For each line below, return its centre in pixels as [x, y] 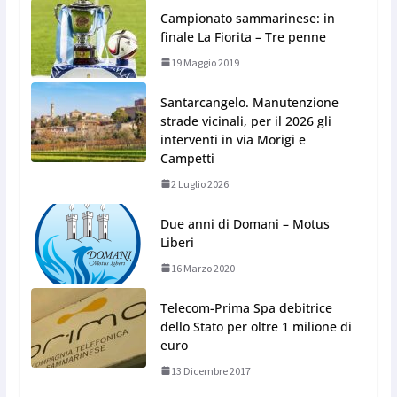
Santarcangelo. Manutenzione [249, 102]
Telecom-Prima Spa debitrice [246, 307]
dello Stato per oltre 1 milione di [256, 326]
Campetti [187, 158]
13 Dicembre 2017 [210, 370]
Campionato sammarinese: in [247, 18]
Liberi [177, 242]
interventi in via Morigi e [233, 139]
